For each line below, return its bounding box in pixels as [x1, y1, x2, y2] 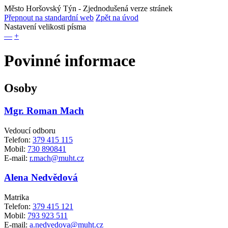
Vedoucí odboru [4, 126, 55, 135]
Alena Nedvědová [4, 172, 78, 183]
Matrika [4, 192, 29, 202]
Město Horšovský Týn [4, 4, 76, 13]
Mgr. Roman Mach [4, 105, 84, 116]
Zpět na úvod [96, 13, 138, 22]
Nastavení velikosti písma [4, 22, 86, 31]
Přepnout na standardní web [4, 13, 94, 22]
